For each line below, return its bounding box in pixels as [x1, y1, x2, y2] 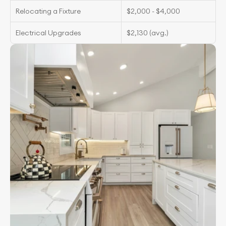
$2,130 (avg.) [127, 28, 168, 37]
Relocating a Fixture [16, 7, 81, 16]
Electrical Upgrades [16, 28, 81, 37]
